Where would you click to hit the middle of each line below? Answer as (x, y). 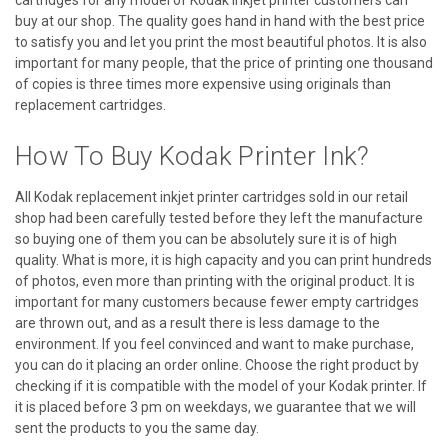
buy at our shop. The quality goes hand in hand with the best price (220, 20)
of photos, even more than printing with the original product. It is (215, 280)
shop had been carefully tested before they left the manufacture (219, 217)
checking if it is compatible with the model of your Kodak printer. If (221, 385)
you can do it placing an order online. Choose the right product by (217, 364)
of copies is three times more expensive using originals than (203, 83)
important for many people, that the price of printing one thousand (224, 62)
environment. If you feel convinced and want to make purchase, (214, 343)
